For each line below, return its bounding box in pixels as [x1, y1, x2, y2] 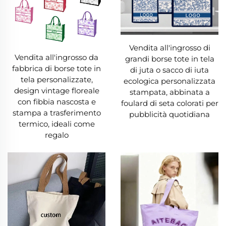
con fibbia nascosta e [17, 97, 96, 107]
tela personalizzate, [20, 75, 93, 85]
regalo [44, 130, 69, 140]
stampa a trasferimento [12, 108, 101, 118]
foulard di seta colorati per [121, 98, 218, 108]
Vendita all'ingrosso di [129, 43, 210, 53]
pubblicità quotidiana [129, 109, 210, 120]
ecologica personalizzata [124, 76, 215, 86]
